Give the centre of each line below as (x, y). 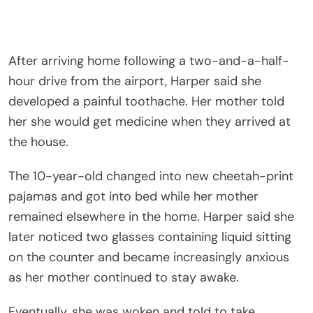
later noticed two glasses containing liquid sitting (150, 237)
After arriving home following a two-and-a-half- (149, 61)
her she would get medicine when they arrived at (150, 122)
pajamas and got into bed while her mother (133, 197)
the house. (38, 142)
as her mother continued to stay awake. (124, 278)
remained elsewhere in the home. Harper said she (151, 217)
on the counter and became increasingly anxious (149, 257)
